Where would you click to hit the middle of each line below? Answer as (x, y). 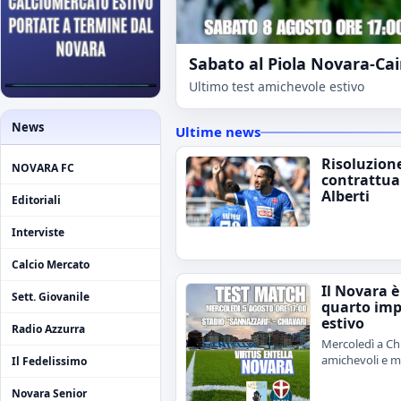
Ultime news (218, 132)
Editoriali (36, 200)
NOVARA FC (43, 168)
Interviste (38, 233)
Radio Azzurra (48, 329)
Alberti (346, 196)
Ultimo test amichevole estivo (277, 87)
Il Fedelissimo (49, 362)
